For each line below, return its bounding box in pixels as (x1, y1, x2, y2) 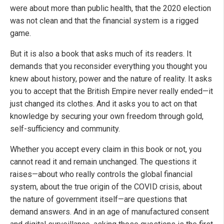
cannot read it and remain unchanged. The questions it (10, 157, 196, 167)
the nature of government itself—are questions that (10, 194, 187, 204)
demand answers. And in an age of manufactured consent (10, 207, 209, 217)
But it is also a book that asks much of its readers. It (10, 49, 191, 59)
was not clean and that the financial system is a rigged (10, 16, 198, 26)
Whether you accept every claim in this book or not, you (10, 144, 201, 154)
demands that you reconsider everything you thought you (10, 61, 207, 71)
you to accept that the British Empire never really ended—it (10, 86, 213, 96)
